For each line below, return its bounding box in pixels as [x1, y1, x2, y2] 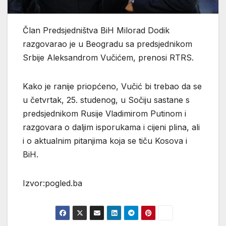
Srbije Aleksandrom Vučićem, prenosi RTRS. [23, 52, 194, 63]
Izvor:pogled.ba [23, 178, 82, 188]
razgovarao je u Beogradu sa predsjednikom [23, 38, 192, 49]
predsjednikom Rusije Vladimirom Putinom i [23, 108, 186, 119]
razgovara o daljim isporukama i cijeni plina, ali [23, 122, 200, 132]
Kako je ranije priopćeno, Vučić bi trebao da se [23, 81, 202, 91]
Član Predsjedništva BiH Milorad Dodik [23, 25, 169, 35]
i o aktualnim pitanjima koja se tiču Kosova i [23, 135, 187, 146]
